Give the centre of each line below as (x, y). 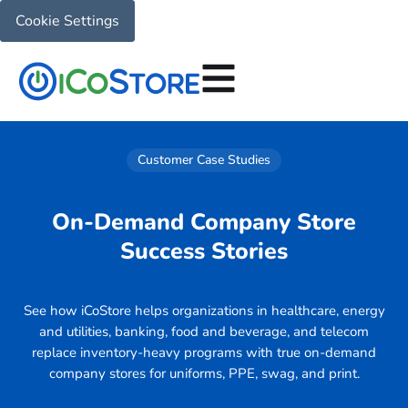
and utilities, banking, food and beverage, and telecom (204, 332)
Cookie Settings (67, 21)
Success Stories (204, 251)
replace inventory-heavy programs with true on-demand (204, 353)
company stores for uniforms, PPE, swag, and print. (204, 374)
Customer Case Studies (204, 160)
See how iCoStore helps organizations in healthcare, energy (204, 311)
